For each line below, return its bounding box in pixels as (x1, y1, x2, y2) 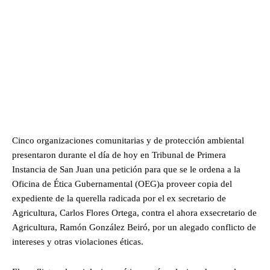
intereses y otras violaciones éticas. (12, 237, 143, 247)
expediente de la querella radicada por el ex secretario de (12, 193, 226, 204)
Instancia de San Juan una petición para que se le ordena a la (12, 165, 240, 175)
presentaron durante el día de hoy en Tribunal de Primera (12, 150, 226, 160)
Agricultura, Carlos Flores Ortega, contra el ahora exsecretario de (12, 208, 257, 218)
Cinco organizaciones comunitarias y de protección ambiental (12, 136, 244, 146)
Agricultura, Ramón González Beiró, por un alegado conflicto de (12, 222, 256, 233)
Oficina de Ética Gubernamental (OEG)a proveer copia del (12, 179, 232, 189)
